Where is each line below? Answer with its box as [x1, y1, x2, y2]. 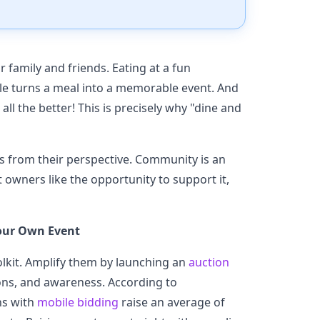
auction [189, 254, 229, 270]
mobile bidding [37, 294, 119, 310]
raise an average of [119, 294, 225, 310]
